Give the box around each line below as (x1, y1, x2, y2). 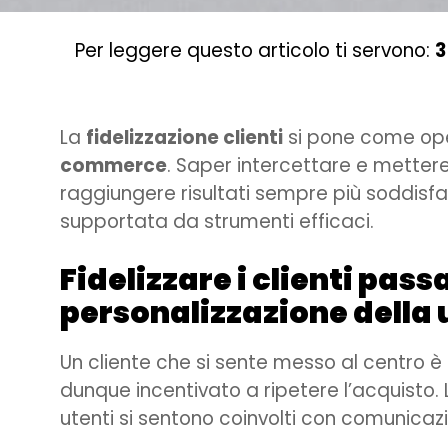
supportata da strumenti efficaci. (60, 208, 374, 236)
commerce (60, 152, 167, 180)
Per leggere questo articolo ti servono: (75, 37, 435, 64)
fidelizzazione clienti (86, 124, 283, 152)
